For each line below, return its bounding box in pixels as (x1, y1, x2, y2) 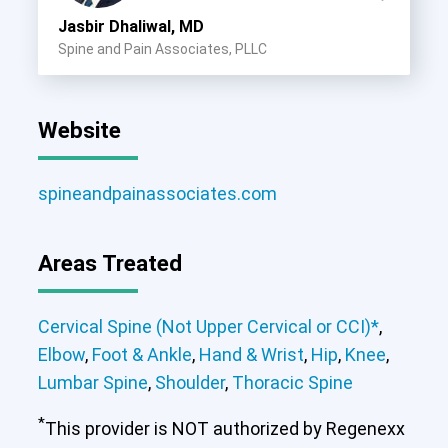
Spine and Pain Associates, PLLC (57, 40, 267, 57)
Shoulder (154, 371, 225, 393)
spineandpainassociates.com (37, 182, 277, 204)
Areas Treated (37, 249, 182, 276)
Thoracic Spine (231, 371, 353, 393)
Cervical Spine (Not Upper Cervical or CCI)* (37, 315, 379, 337)
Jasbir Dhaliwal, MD (57, 16, 204, 36)
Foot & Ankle (91, 343, 192, 365)
